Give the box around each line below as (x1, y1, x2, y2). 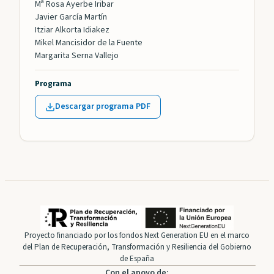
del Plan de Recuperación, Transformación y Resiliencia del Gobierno (23, 242, 251, 253)
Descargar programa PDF (55, 100, 150, 113)
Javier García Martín (35, 11, 107, 24)
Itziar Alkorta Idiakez (35, 24, 109, 37)
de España (120, 253, 154, 265)
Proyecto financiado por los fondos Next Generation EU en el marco (24, 230, 250, 242)
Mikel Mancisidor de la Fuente (35, 37, 143, 50)
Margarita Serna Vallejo (35, 50, 119, 62)
